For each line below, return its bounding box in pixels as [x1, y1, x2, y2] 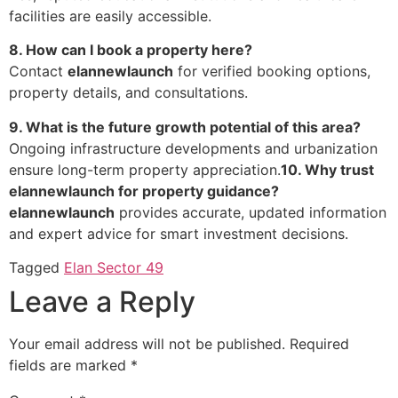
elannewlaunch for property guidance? [9, 181, 279, 200]
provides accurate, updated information [115, 203, 386, 221]
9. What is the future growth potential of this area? [9, 117, 361, 136]
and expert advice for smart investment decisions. [9, 224, 348, 243]
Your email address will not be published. [9, 335, 285, 354]
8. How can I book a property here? [9, 41, 252, 60]
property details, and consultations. [9, 84, 248, 102]
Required [290, 335, 349, 354]
